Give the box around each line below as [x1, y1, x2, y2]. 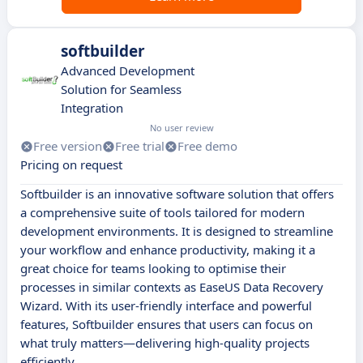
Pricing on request [20, 156, 122, 173]
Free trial [115, 138, 164, 155]
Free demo [177, 138, 237, 155]
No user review [150, 122, 214, 135]
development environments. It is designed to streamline [20, 223, 333, 240]
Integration [61, 100, 123, 117]
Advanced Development [61, 62, 194, 79]
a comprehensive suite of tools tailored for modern [20, 204, 305, 221]
